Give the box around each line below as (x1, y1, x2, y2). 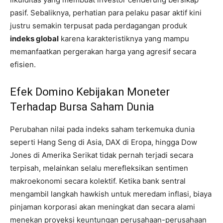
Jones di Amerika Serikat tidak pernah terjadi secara (10, 150, 193, 160)
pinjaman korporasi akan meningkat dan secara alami (10, 202, 195, 212)
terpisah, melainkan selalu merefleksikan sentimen (10, 163, 188, 173)
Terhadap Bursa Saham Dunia (10, 101, 154, 113)
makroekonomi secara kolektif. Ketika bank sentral (10, 176, 186, 186)
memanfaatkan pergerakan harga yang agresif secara (10, 47, 196, 57)
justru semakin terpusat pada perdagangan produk (10, 21, 187, 31)
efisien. (10, 60, 36, 70)
